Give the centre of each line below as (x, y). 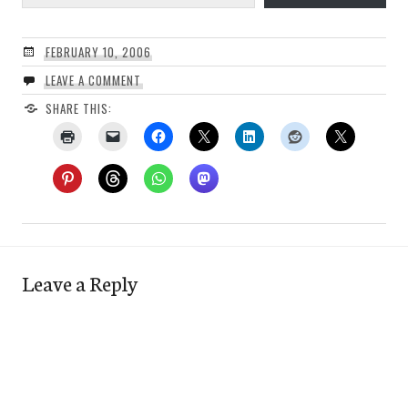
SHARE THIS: (78, 108)
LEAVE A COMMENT (93, 80)
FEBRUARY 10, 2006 (98, 51)
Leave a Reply (80, 282)
